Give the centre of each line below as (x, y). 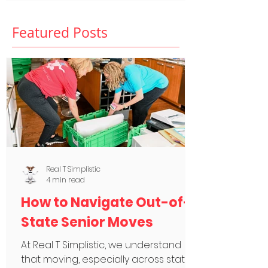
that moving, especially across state (106, 259)
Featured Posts (60, 33)
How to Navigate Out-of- (106, 202)
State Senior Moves (87, 222)
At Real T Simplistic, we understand (101, 245)
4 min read (66, 180)
